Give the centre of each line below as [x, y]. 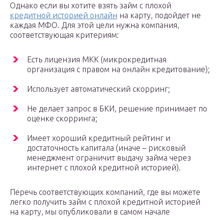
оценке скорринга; [62, 119]
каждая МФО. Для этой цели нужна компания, [95, 25]
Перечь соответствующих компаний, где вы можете [105, 192]
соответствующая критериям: [64, 35]
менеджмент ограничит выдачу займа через [109, 158]
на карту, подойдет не [159, 15]
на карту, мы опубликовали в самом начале [90, 212]
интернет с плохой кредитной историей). [104, 168]
